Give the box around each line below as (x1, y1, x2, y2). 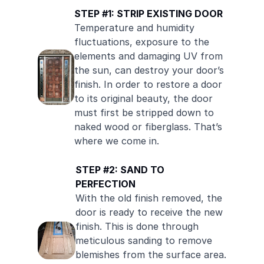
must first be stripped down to (74, 107, 214, 118)
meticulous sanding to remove (75, 235, 212, 246)
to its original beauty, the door (74, 93, 213, 104)
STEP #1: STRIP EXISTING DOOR (74, 8, 223, 19)
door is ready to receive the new (75, 206, 223, 218)
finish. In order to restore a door (74, 78, 222, 90)
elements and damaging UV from (74, 50, 223, 62)
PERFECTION (75, 178, 136, 190)
